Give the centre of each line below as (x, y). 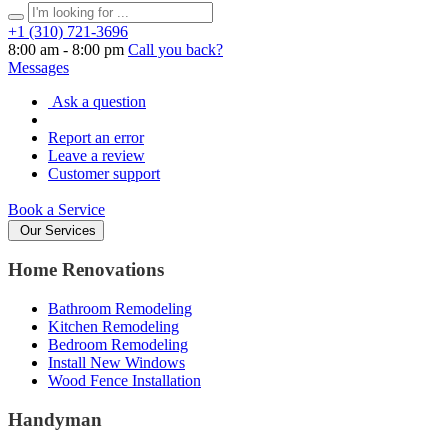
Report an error (96, 137)
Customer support (104, 173)
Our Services (56, 230)
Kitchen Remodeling (113, 326)
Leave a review (96, 155)
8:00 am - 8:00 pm (66, 49)
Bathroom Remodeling (120, 308)
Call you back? (175, 49)
